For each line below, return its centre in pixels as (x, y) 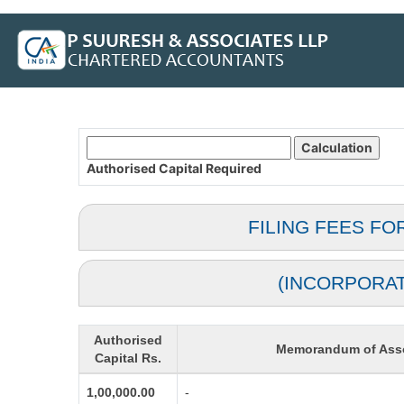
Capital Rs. (128, 358)
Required (235, 168)
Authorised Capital (145, 168)
